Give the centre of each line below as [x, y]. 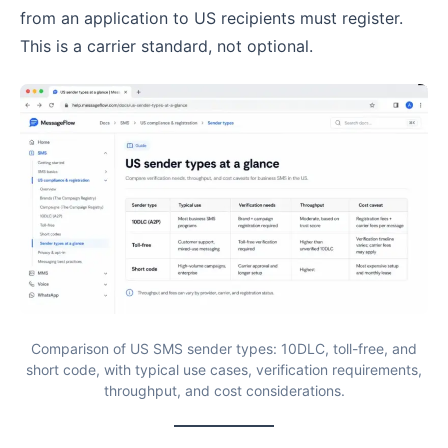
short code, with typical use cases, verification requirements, [224, 369]
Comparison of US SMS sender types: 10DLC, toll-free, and [224, 348]
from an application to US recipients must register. [211, 18]
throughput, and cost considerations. [224, 390]
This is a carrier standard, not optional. [166, 46]
